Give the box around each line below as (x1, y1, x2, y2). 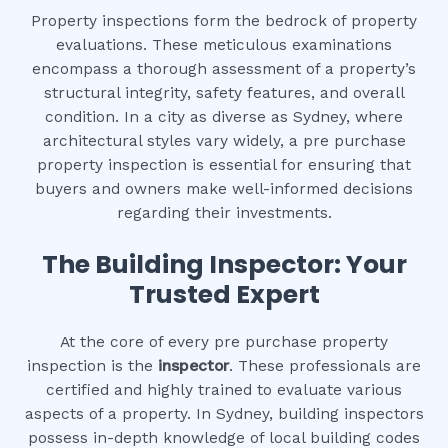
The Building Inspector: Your (41, 247, 407, 283)
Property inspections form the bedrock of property (31, 12, 417, 31)
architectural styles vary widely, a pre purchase (42, 132, 406, 151)
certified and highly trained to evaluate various (46, 381, 402, 400)
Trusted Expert (128, 277, 320, 313)
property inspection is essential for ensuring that (37, 156, 411, 175)
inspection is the (27, 357, 158, 376)
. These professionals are (229, 357, 421, 376)
